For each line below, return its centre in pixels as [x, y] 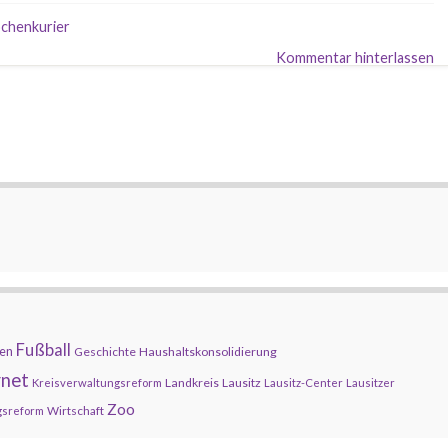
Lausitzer [370, 382]
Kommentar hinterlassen [355, 57]
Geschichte [105, 351]
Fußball [43, 350]
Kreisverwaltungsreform [97, 382]
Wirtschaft [75, 410]
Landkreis [192, 382]
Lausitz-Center [303, 382]
